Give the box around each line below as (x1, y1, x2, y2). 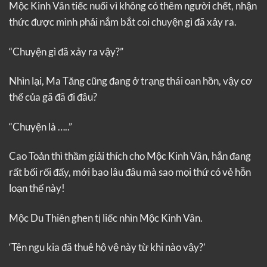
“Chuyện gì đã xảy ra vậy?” (9, 45, 123, 58)
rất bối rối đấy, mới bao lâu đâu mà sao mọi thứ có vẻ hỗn (9, 166, 251, 179)
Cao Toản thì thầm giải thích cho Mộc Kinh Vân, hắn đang (9, 150, 251, 163)
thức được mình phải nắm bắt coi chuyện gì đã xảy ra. (9, 15, 237, 29)
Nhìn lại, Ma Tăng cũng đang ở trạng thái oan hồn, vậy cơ (9, 74, 252, 88)
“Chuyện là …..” (9, 120, 72, 133)
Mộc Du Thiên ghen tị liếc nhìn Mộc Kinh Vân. (9, 211, 203, 224)
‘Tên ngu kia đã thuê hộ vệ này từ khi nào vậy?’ (9, 241, 206, 254)
